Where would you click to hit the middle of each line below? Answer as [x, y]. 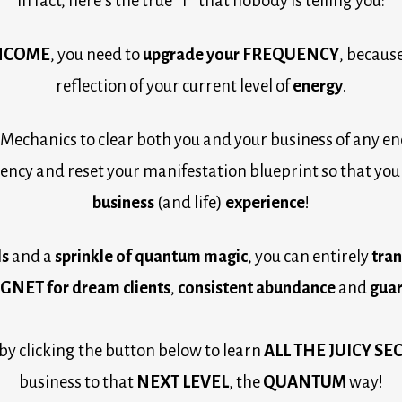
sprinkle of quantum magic [151, 256]
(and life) [191, 202]
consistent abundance [256, 288]
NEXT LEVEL [183, 382]
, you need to [96, 54]
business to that [78, 382]
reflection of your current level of [174, 86]
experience [265, 202]
